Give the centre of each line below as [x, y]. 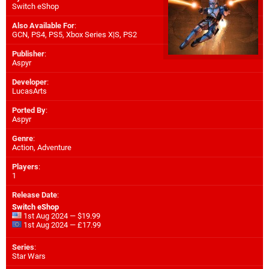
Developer [29, 82]
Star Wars [29, 256]
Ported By [29, 110]
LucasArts [29, 91]
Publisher [28, 54]
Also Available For [43, 26]
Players [25, 167]
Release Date [35, 195]
